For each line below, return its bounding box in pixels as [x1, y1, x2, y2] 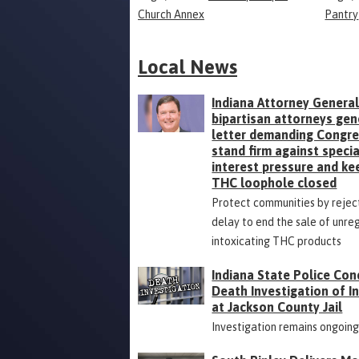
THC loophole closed [212, 175, 337, 191]
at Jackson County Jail [212, 300, 343, 315]
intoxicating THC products [212, 235, 342, 248]
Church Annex [138, 8, 204, 22]
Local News [138, 56, 237, 79]
